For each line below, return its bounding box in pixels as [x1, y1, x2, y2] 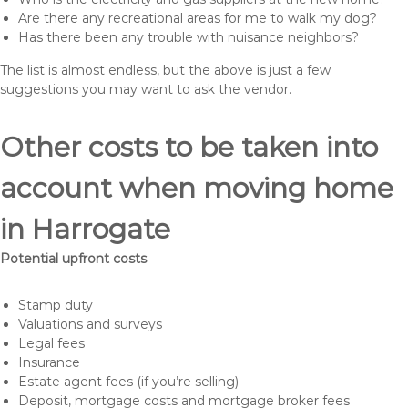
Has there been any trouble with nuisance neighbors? [18, 29, 359, 46]
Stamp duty [18, 297, 93, 313]
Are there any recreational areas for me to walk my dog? [18, 10, 377, 26]
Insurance [18, 354, 80, 371]
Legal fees [18, 335, 85, 352]
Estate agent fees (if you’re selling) [18, 373, 239, 390]
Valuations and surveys [18, 316, 162, 332]
